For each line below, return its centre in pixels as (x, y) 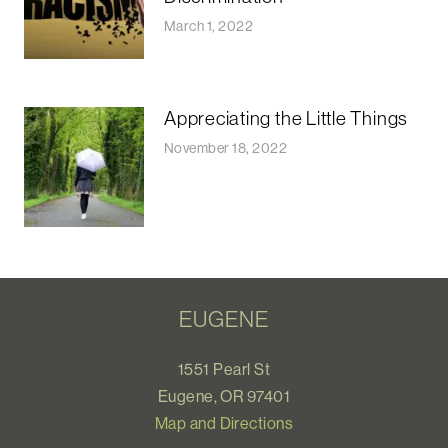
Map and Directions (224, 422)
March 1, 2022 (209, 25)
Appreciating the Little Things (286, 118)
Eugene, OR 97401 (224, 395)
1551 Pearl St (224, 368)
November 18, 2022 (226, 147)
